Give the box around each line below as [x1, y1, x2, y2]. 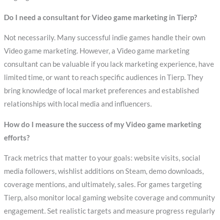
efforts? [3, 133, 29, 142]
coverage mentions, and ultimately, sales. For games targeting [3, 180, 202, 189]
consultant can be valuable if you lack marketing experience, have [3, 60, 214, 69]
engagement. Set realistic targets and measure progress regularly [3, 207, 215, 216]
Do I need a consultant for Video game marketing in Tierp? [3, 13, 197, 22]
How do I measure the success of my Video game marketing [3, 120, 201, 129]
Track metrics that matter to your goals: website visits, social [3, 154, 200, 163]
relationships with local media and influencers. [3, 100, 152, 109]
